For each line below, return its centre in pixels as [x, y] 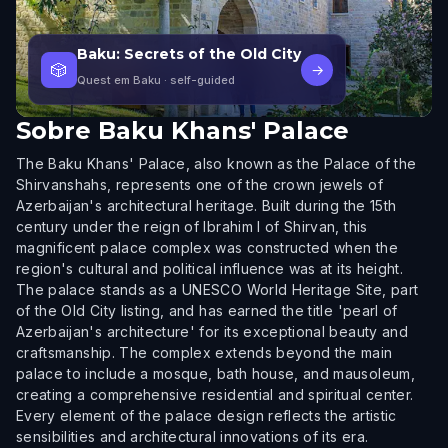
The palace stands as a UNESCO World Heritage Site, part [217, 289]
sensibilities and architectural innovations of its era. [192, 436]
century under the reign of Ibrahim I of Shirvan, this [192, 226]
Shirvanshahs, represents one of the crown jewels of [199, 184]
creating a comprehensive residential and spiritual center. [215, 394]
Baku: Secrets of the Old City [189, 54]
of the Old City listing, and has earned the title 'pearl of [207, 310]
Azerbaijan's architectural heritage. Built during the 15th [206, 205]
